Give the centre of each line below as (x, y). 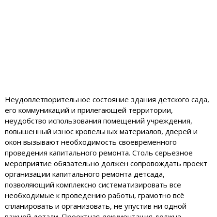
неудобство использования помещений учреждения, (99, 120)
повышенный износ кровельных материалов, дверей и (101, 131)
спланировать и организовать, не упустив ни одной (96, 206)
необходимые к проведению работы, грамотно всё (95, 195)
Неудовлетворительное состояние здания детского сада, (107, 99)
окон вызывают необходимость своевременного (91, 142)
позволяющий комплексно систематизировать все (93, 184)
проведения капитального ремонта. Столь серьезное (99, 152)
